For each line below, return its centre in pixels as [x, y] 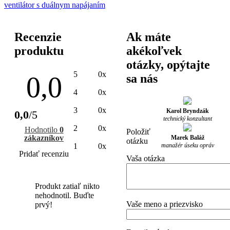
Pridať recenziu [44, 154]
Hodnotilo [42, 129]
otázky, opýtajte [168, 64]
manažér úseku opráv [187, 145]
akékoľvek [154, 51]
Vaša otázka [146, 158]
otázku [137, 141]
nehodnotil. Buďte [64, 195]
